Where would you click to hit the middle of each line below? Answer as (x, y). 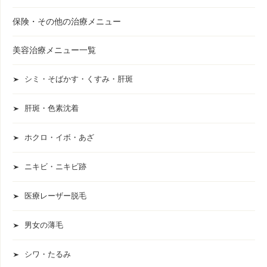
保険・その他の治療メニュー (67, 21)
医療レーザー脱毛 (55, 196)
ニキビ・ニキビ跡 (55, 167)
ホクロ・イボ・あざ (59, 137)
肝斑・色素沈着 (52, 108)
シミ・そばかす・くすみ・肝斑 (79, 79)
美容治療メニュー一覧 (54, 50)
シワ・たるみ (48, 254)
